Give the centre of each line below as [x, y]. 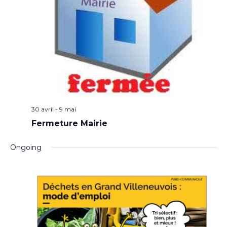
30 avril [42, 109]
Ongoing [26, 147]
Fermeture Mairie [69, 123]
